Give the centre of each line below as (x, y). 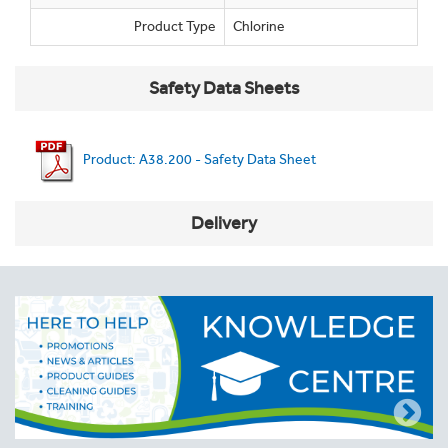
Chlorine (259, 26)
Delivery (224, 223)
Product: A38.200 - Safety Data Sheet (198, 160)
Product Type (175, 26)
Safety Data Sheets (224, 88)
